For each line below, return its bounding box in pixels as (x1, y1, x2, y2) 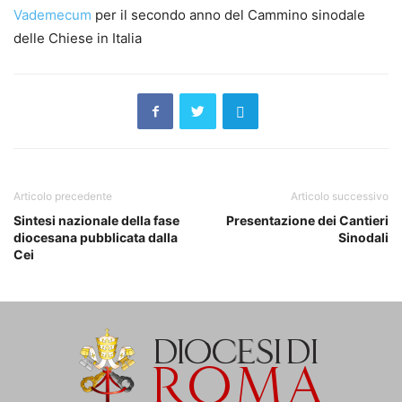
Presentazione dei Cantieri (226, 213, 389, 228)
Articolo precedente (13, 189, 112, 203)
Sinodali (338, 230, 389, 245)
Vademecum (13, 6, 92, 23)
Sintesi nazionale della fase (13, 213, 179, 228)
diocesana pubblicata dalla (13, 230, 178, 245)
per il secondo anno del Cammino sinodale (92, 6, 365, 23)
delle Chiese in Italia (13, 30, 142, 47)
